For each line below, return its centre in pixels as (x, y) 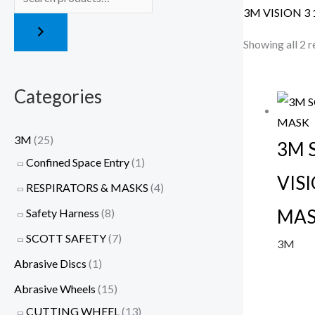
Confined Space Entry (78, 162)
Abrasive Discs (50, 263)
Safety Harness (63, 212)
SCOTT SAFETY (66, 238)
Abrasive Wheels (55, 288)
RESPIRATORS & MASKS (87, 187)
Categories (58, 96)
